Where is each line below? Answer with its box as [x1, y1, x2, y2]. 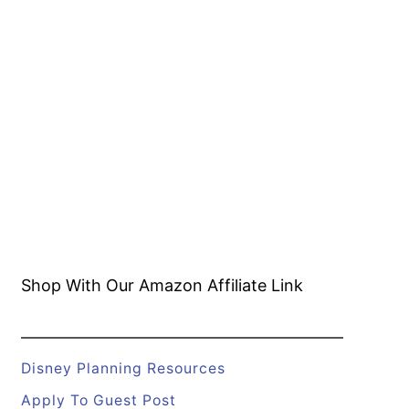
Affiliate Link [202, 276, 303, 295]
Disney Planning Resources [20, 360, 225, 377]
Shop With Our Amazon [20, 276, 203, 295]
